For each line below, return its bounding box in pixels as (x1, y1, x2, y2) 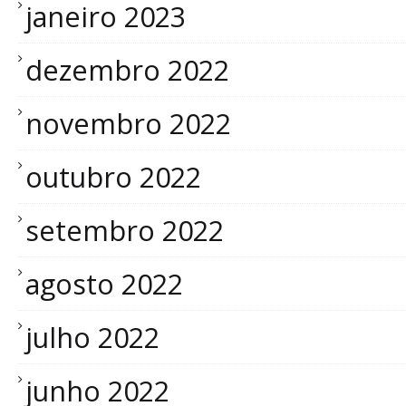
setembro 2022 (25, 211, 224, 249)
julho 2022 (25, 318, 159, 356)
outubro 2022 (25, 158, 201, 196)
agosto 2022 (25, 265, 183, 303)
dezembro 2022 (25, 51, 229, 89)
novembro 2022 (25, 104, 231, 142)
